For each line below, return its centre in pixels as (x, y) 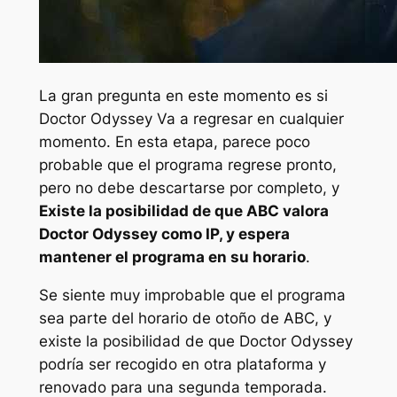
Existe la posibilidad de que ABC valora (183, 210)
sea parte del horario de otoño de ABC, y (185, 318)
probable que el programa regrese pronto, (187, 164)
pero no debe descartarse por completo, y (189, 187)
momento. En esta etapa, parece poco (174, 141)
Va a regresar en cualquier (248, 118)
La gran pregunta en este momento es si (183, 95)
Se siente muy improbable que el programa (192, 295)
